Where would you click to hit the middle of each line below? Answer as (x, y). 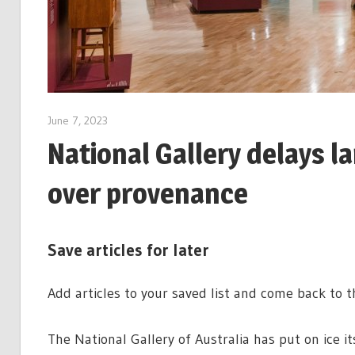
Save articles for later (128, 250)
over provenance (147, 194)
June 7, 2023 (77, 120)
